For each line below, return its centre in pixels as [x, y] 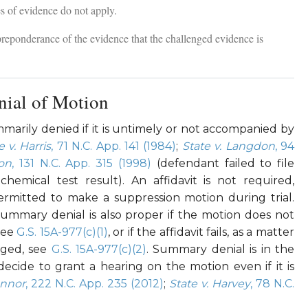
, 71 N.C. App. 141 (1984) [114, 146]
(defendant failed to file [223, 164]
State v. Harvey [209, 284]
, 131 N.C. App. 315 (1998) [81, 164]
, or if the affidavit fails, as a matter [201, 232]
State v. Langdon [228, 146]
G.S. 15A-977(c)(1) [62, 232]
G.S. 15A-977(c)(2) [99, 250]
